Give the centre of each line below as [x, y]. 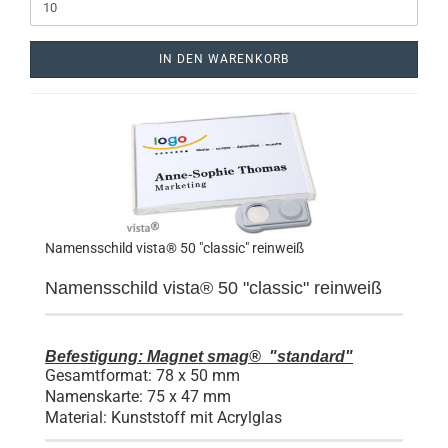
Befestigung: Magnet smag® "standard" [199, 356]
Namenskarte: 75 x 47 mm [138, 396]
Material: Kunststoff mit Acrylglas [163, 417]
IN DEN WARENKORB [224, 59]
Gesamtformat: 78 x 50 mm [142, 375]
